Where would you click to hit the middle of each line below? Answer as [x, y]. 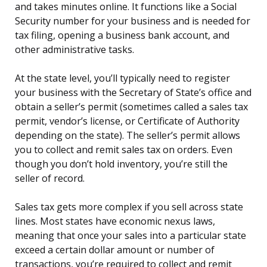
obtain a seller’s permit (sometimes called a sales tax [131, 107]
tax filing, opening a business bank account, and [122, 35]
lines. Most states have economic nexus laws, [115, 221]
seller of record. [50, 178]
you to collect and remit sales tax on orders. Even [124, 150]
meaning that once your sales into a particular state [131, 236]
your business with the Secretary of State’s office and [133, 93]
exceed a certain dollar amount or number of [115, 250]
